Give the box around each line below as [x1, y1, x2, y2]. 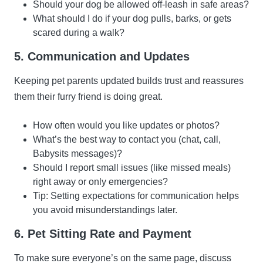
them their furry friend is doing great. [14, 92, 163, 102]
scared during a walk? [33, 28, 124, 38]
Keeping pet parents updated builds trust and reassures [14, 76, 244, 86]
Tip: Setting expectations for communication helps [33, 191, 239, 201]
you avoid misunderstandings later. [33, 205, 177, 215]
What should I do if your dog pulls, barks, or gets [33, 14, 231, 24]
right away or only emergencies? [33, 177, 168, 187]
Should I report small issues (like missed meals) [33, 163, 231, 173]
